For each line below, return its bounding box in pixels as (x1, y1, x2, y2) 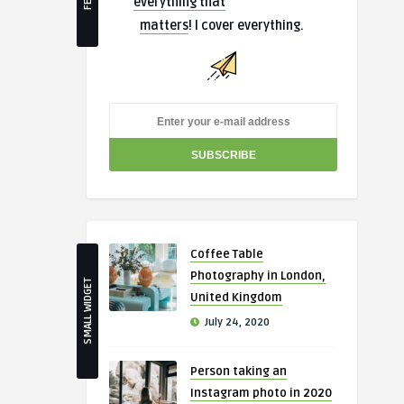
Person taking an (190, 364, 287, 379)
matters (140, 18, 188, 33)
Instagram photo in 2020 (190, 386, 332, 400)
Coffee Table (190, 247, 263, 262)
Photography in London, (190, 269, 326, 283)
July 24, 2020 (202, 316, 270, 329)
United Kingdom (190, 290, 282, 305)
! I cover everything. (188, 18, 304, 33)
